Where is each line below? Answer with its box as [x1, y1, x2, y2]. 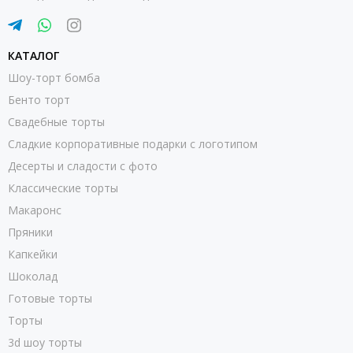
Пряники [8, 224, 53, 240]
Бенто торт [8, 91, 70, 107]
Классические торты [8, 180, 118, 195]
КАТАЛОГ [8, 47, 59, 63]
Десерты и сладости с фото [8, 158, 158, 173]
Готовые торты [8, 290, 92, 306]
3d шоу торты [8, 334, 82, 350]
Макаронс [8, 202, 61, 217]
